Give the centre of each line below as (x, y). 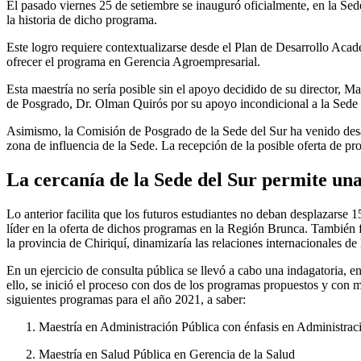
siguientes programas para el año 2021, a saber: (126, 299)
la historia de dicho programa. (82, 19)
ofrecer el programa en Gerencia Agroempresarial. (133, 61)
